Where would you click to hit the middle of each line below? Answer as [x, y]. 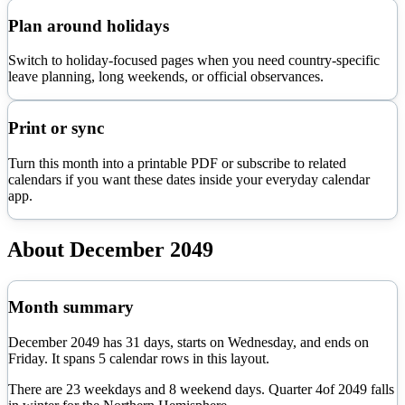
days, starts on [184, 342]
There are [37, 389]
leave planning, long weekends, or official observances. [166, 77]
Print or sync [56, 128]
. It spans [71, 358]
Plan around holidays [89, 25]
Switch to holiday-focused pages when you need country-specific [194, 61]
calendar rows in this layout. [188, 358]
